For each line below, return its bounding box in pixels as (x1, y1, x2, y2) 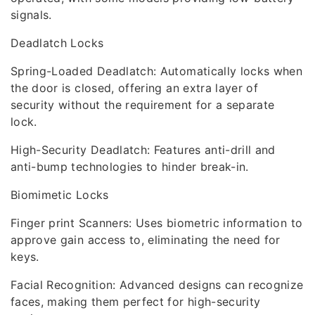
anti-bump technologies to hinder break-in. (11, 160, 249, 174)
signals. (11, 8, 52, 22)
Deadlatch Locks (11, 36, 104, 50)
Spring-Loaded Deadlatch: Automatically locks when (11, 64, 303, 78)
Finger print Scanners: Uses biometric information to (11, 216, 303, 230)
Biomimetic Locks (11, 188, 109, 202)
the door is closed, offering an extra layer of (11, 81, 259, 95)
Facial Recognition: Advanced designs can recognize (11, 278, 304, 292)
